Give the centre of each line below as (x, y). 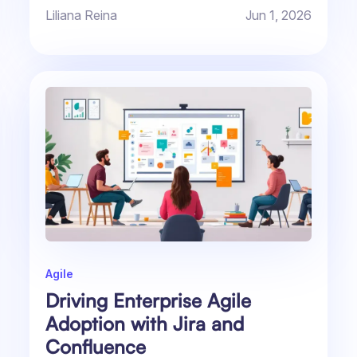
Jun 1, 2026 (278, 16)
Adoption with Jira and (145, 324)
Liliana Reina (82, 16)
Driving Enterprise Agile (149, 301)
